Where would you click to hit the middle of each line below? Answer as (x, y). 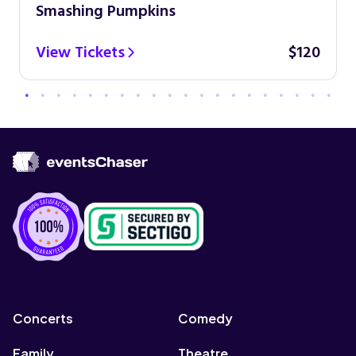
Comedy (205, 318)
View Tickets (81, 52)
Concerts (43, 318)
